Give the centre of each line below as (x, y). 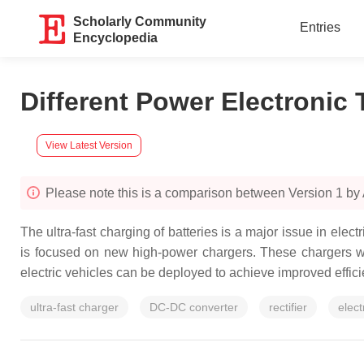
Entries (320, 27)
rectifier (288, 307)
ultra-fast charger (74, 307)
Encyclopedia (116, 38)
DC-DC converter (194, 307)
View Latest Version (89, 145)
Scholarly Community (140, 22)
